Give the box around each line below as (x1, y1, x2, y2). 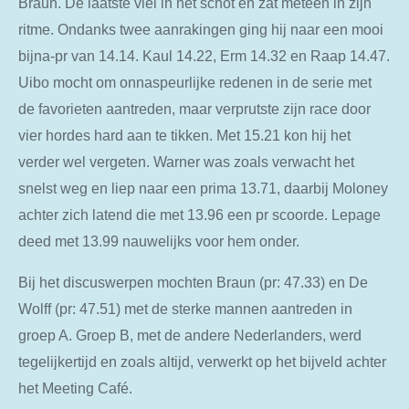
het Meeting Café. (18, 380, 132, 397)
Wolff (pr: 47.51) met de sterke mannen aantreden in (18, 300, 352, 318)
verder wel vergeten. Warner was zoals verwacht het (18, 152, 354, 170)
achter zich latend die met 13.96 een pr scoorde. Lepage (18, 205, 381, 223)
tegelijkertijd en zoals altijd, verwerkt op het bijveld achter (18, 353, 386, 371)
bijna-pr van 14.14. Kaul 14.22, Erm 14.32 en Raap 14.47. (18, 47, 390, 64)
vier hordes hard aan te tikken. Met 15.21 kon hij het (18, 126, 351, 143)
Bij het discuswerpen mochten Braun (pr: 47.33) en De (18, 274, 368, 291)
